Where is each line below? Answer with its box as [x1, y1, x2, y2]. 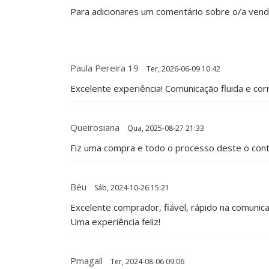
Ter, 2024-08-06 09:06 [109, 256, 184, 267]
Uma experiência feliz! [70, 215, 160, 228]
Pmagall [70, 254, 103, 267]
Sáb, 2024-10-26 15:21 [92, 182, 169, 193]
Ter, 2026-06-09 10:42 [145, 63, 220, 74]
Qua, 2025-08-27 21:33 [125, 122, 204, 133]
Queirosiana [70, 121, 119, 133]
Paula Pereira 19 [70, 61, 139, 74]
